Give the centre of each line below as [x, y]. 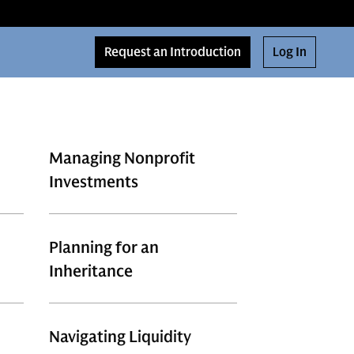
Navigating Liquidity [120, 337]
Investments [94, 182]
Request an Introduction [173, 52]
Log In [290, 52]
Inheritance [91, 271]
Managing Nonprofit [122, 158]
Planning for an [104, 248]
